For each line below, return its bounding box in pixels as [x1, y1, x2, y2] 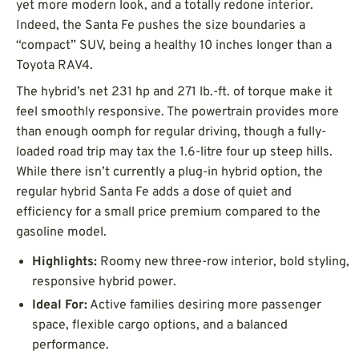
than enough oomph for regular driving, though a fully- [16, 123, 326, 140]
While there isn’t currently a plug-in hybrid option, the [16, 163, 323, 180]
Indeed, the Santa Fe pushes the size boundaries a [16, 17, 305, 34]
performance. [32, 337, 109, 353]
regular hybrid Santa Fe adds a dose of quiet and [16, 184, 292, 200]
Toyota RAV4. [16, 57, 99, 74]
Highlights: [32, 253, 97, 270]
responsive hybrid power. [32, 273, 176, 290]
